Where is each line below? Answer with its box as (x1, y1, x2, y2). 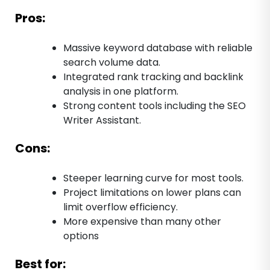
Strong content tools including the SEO (63, 99, 246, 113)
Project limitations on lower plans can (63, 186, 241, 200)
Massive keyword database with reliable (63, 41, 253, 55)
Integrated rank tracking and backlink (63, 70, 243, 84)
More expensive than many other (63, 215, 221, 229)
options (63, 229, 99, 243)
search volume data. (63, 55, 160, 70)
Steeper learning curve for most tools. (63, 171, 243, 186)
